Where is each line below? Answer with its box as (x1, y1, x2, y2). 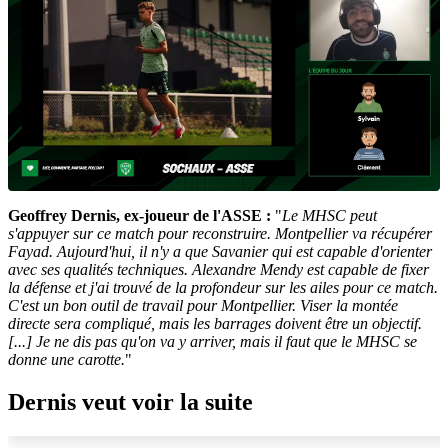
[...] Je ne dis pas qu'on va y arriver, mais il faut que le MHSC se (8, 332, 417, 350)
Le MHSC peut (282, 206, 377, 224)
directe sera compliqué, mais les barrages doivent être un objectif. (8, 314, 422, 332)
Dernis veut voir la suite (8, 388, 253, 415)
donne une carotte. (8, 350, 125, 368)
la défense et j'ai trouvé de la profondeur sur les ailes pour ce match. (8, 278, 438, 296)
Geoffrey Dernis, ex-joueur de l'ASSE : (8, 206, 275, 224)
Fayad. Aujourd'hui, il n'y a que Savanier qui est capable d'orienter (8, 242, 432, 260)
